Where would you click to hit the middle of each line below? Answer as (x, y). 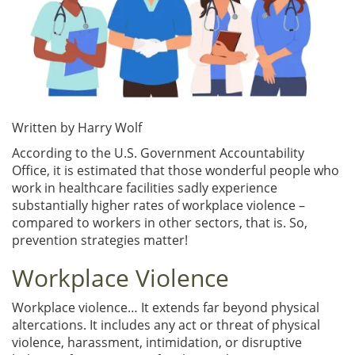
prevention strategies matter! (100, 240)
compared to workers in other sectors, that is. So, (160, 222)
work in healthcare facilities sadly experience (145, 187)
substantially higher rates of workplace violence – (158, 205)
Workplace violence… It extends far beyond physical (166, 307)
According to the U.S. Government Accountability (158, 153)
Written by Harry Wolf (77, 127)
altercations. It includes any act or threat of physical (166, 324)
